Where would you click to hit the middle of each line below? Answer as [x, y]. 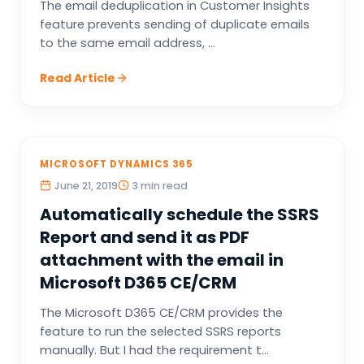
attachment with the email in [162, 260]
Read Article [78, 78]
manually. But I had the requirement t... [154, 350]
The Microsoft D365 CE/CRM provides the [161, 313]
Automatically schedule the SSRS [180, 214]
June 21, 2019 [86, 186]
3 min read [160, 186]
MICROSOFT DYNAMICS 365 [117, 164]
